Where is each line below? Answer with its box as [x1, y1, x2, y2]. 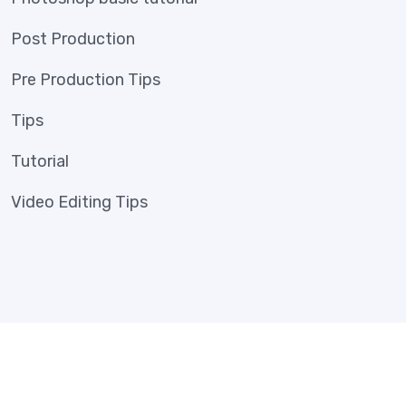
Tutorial [11, 151, 69, 172]
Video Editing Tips [11, 192, 148, 213]
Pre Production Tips [11, 70, 160, 91]
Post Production [11, 29, 135, 50]
